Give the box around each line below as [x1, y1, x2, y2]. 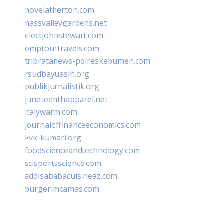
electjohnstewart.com [25, 29, 103, 41]
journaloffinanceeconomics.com [25, 119, 141, 130]
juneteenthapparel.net [25, 93, 108, 105]
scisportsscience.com [25, 157, 101, 168]
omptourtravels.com [25, 42, 99, 54]
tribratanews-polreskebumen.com [25, 55, 150, 66]
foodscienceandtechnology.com [25, 144, 140, 156]
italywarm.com [25, 106, 77, 117]
